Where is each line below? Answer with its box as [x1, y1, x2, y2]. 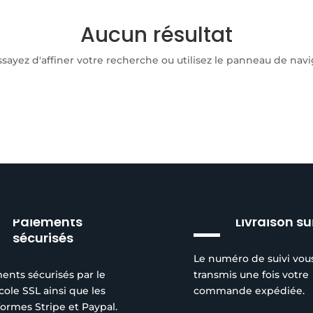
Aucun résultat [80, 20, 233, 50]
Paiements [13, 213, 83, 231]
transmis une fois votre [194, 268, 310, 281]
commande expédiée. [194, 284, 305, 297]
